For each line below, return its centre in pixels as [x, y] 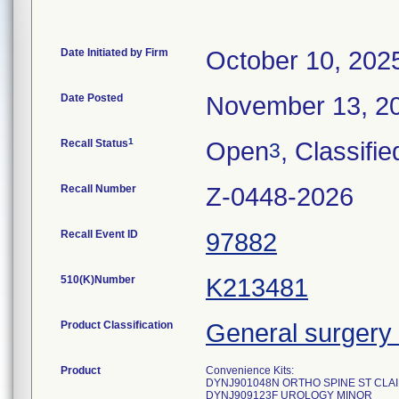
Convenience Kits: [250, 370]
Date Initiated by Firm [114, 53]
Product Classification [117, 325]
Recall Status [94, 143]
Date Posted [92, 98]
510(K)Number [98, 280]
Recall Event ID [99, 234]
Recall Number [98, 189]
